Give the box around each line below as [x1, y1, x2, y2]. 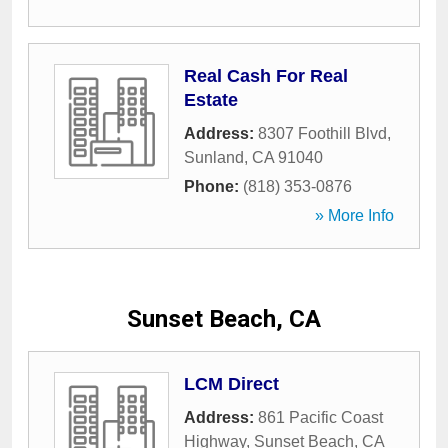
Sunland [184, 149, 244, 166]
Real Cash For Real [184, 66, 348, 86]
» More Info [315, 207, 394, 224]
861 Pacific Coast [258, 409, 383, 426]
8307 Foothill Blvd [258, 125, 387, 142]
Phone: [184, 178, 243, 195]
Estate [184, 90, 238, 110]
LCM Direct [184, 374, 279, 394]
